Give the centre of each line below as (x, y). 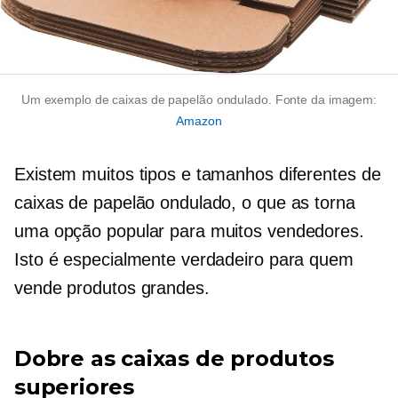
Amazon (199, 121)
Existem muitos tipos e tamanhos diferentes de (198, 175)
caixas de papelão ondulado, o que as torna (185, 203)
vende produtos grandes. (112, 288)
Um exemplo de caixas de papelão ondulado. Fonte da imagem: (199, 100)
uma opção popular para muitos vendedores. (189, 231)
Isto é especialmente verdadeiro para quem (184, 260)
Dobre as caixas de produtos (174, 359)
